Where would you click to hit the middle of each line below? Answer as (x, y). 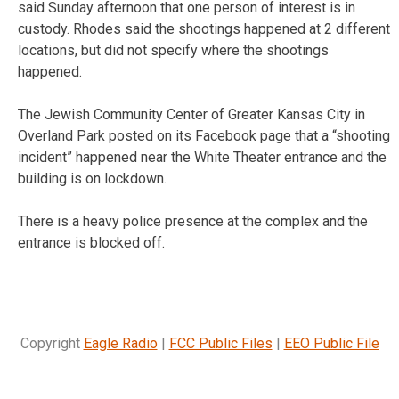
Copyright (52, 343)
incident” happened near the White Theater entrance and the (202, 157)
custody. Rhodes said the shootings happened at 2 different (204, 28)
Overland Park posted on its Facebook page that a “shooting (204, 135)
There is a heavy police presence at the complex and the (193, 221)
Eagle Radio (120, 343)
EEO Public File (331, 343)
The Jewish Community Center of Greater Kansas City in (191, 114)
